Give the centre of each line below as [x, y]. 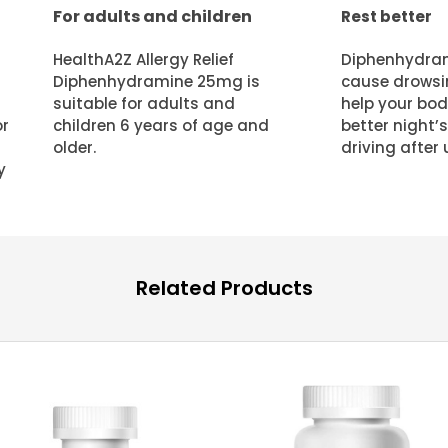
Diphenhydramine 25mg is [156, 81]
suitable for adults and [143, 103]
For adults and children [152, 16]
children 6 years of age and [160, 125]
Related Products [224, 287]
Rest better [386, 16]
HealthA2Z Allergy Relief [143, 59]
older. [74, 147]
